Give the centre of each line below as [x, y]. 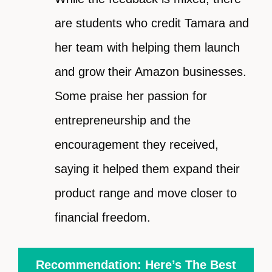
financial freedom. [103, 218]
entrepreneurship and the [123, 121]
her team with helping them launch [147, 48]
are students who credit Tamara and [152, 23]
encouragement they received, [137, 145]
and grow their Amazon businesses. [151, 72]
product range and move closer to [146, 193]
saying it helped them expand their [147, 169]
